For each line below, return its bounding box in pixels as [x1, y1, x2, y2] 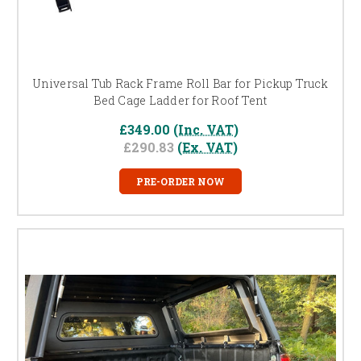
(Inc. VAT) [173, 120, 239, 138]
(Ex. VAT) [177, 138, 238, 156]
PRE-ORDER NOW [136, 174, 225, 188]
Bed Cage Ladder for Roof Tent [93, 92, 268, 108]
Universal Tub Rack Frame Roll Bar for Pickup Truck [33, 75, 328, 91]
